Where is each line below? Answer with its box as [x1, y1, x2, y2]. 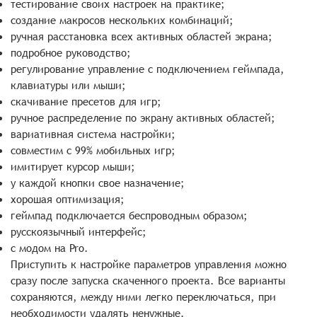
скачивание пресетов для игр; [11, 94, 161, 109]
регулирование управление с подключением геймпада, [11, 62, 284, 76]
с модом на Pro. [11, 241, 88, 255]
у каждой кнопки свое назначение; [11, 175, 185, 190]
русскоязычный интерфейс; [11, 224, 146, 239]
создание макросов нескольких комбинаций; [11, 13, 234, 28]
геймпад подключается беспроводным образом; [11, 208, 248, 223]
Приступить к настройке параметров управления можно [11, 257, 287, 272]
